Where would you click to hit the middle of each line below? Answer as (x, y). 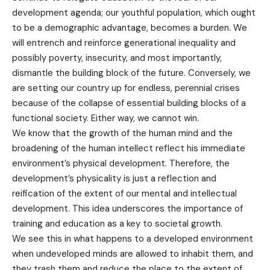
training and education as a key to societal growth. (117, 224)
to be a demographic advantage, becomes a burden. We (130, 28)
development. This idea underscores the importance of (127, 209)
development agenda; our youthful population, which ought (134, 13)
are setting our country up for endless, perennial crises (126, 88)
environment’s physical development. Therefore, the (121, 164)
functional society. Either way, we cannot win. (105, 118)
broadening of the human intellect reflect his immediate (129, 149)
